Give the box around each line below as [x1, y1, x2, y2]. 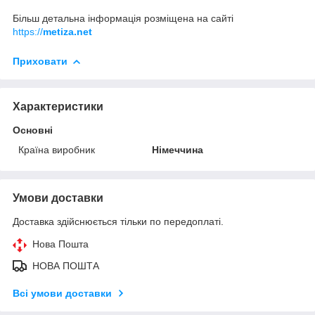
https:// [13, 25, 43, 37]
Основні [13, 124, 53, 136]
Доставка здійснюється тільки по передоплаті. [13, 215, 224, 227]
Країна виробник [18, 143, 95, 155]
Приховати [13, 55, 67, 67]
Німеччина [152, 143, 204, 155]
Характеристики [13, 100, 103, 112]
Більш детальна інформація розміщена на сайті [13, 12, 239, 24]
